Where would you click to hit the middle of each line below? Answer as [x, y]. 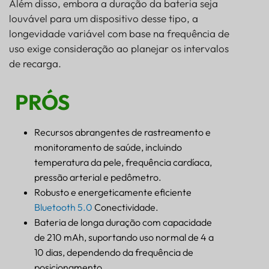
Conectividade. [125, 207]
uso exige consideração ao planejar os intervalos [119, 48]
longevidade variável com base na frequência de [119, 33]
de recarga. [35, 63]
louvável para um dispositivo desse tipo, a [104, 18]
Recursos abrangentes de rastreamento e [122, 132]
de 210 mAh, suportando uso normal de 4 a [124, 237]
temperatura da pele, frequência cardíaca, [123, 162]
